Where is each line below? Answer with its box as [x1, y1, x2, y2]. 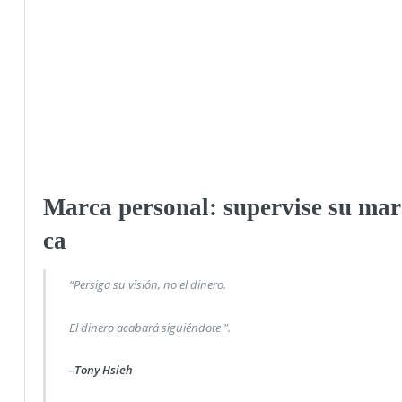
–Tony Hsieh [69, 362, 134, 379]
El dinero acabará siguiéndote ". [69, 319, 232, 336]
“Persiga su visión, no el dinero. [69, 275, 227, 293]
